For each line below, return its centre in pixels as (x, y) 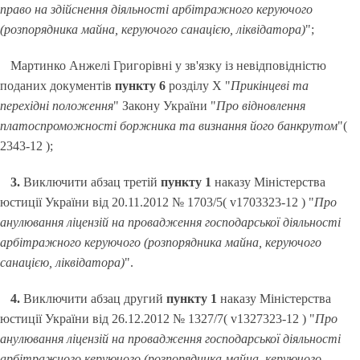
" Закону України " (165, 106)
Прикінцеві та (270, 86)
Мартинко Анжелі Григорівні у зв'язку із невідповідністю (169, 65)
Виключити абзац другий (94, 299)
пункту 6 (140, 86)
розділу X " (198, 86)
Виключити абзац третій (91, 182)
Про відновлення (261, 106)
